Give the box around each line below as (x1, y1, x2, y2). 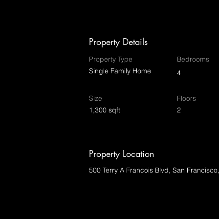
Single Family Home (89, 66, 151, 75)
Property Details (89, 36, 148, 47)
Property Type (89, 55, 132, 64)
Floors (177, 94, 196, 103)
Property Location (89, 148, 154, 159)
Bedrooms (177, 55, 209, 64)
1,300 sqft (89, 106, 120, 114)
